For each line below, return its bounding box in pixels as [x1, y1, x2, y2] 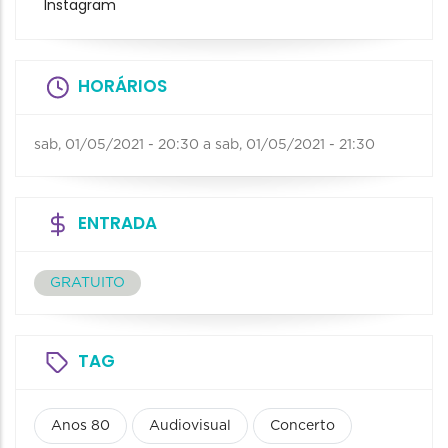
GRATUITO [50, 275, 125, 290]
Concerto [270, 418, 335, 433]
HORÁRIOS [78, 73, 167, 98]
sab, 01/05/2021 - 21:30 [215, 137, 375, 152]
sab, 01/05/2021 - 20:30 [34, 137, 199, 152]
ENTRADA [78, 210, 157, 235]
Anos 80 [51, 418, 110, 433]
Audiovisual [149, 418, 231, 433]
